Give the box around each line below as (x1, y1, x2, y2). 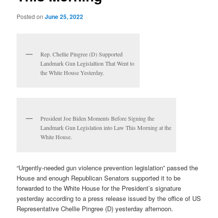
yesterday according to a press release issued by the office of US (17, 193, 201, 203)
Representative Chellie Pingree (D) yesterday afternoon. (17, 203, 174, 213)
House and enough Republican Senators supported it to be (17, 173, 181, 182)
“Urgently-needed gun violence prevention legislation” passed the (17, 163, 199, 172)
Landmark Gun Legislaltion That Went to (40, 59, 135, 68)
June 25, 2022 (45, 12, 84, 21)
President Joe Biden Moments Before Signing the (40, 114, 155, 123)
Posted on (17, 12, 45, 20)
